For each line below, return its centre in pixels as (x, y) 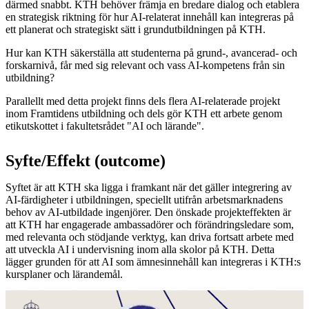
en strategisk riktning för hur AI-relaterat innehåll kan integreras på (150, 17)
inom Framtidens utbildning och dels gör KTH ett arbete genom (144, 113)
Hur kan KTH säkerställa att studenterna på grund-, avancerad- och (151, 52)
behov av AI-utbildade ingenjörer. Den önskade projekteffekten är (148, 212)
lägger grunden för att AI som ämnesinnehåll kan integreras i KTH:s (153, 261)
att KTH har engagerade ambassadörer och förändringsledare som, (150, 224)
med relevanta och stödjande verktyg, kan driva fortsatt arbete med (150, 237)
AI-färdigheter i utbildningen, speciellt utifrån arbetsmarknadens (144, 199)
